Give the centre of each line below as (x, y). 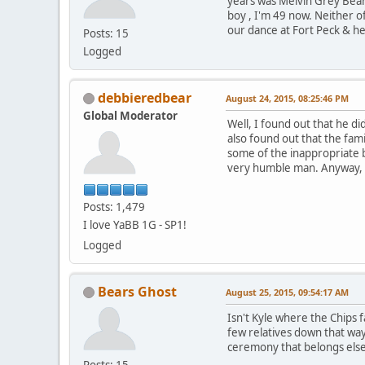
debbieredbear (145, 97)
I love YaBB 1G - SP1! (135, 224)
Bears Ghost (137, 291)
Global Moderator (130, 115)
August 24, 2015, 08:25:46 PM (287, 98)
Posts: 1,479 (114, 207)
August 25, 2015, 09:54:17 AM (287, 292)
